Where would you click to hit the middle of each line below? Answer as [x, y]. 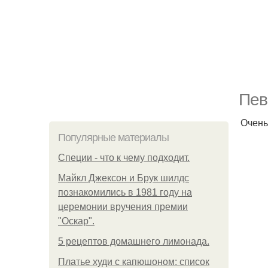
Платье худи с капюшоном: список [134, 262]
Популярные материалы [113, 138]
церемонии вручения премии [123, 207]
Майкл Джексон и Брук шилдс [124, 178]
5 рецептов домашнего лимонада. [134, 241]
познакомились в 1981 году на [125, 192]
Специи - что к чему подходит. [124, 158]
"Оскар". [76, 221]
